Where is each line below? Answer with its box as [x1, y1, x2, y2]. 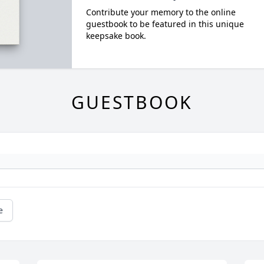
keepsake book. [85, 30, 146, 41]
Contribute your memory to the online [85, 6, 236, 18]
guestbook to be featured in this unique [85, 18, 244, 29]
